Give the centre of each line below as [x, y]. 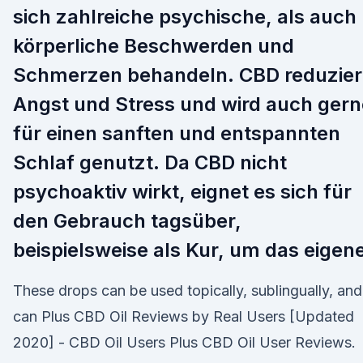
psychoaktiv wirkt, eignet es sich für [182, 192]
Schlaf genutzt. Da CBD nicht [150, 162]
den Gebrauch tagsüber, [127, 221]
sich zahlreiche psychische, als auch [185, 17]
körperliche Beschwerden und [154, 46]
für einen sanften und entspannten [177, 133]
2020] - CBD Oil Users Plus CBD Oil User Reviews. [184, 342]
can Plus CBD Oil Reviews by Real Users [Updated [184, 316]
